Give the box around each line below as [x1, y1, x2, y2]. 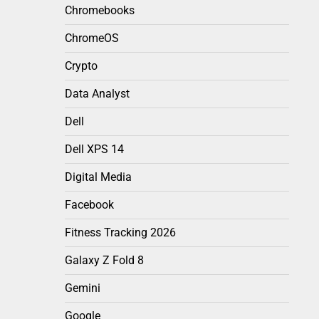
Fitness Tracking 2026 [65, 226, 176, 240]
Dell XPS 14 [65, 142, 124, 157]
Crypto [65, 59, 98, 73]
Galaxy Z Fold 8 [65, 253, 144, 268]
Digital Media [65, 170, 132, 184]
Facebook [65, 198, 114, 212]
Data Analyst [65, 87, 130, 101]
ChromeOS [65, 31, 119, 46]
